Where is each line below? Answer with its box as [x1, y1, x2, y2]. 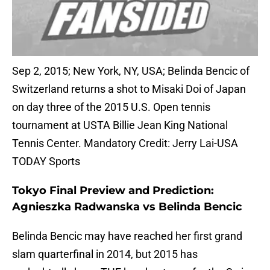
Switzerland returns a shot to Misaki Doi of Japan [12, 83, 246, 96]
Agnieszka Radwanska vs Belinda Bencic [12, 200, 242, 214]
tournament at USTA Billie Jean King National [12, 119, 228, 132]
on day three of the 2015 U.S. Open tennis [12, 101, 210, 114]
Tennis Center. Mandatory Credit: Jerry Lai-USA [12, 137, 238, 150]
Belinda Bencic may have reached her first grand [12, 230, 242, 243]
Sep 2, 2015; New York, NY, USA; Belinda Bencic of [12, 64, 250, 78]
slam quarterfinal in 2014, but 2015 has [12, 248, 198, 261]
